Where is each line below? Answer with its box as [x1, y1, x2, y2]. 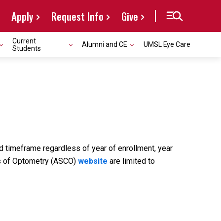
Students [12, 44, 41, 52]
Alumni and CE [82, 40, 127, 48]
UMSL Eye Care [144, 40, 190, 48]
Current [12, 37, 36, 45]
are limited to [108, 156, 155, 166]
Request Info [51, 8, 104, 24]
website [78, 156, 108, 166]
